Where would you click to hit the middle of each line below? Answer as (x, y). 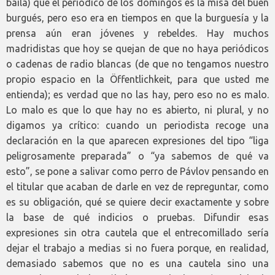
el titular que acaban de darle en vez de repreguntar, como (137, 187)
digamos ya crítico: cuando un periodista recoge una (137, 125)
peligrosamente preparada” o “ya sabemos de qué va (137, 156)
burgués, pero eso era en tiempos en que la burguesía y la (137, 18)
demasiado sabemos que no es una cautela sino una (137, 263)
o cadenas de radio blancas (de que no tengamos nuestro (137, 64)
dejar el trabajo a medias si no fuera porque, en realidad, (137, 248)
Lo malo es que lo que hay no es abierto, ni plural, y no (137, 110)
